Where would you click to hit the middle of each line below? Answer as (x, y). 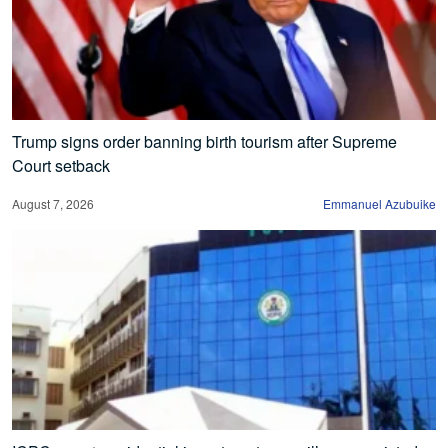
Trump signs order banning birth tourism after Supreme (204, 142)
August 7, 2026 (53, 204)
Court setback (61, 166)
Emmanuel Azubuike (379, 204)
